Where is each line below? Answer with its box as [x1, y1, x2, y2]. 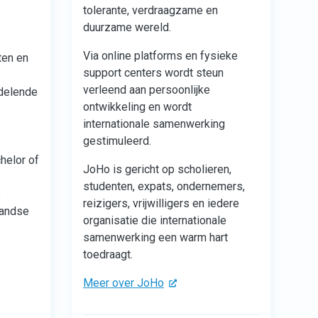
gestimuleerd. [83, 133, 151, 148]
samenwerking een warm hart [83, 230, 228, 244]
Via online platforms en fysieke [83, 48, 238, 62]
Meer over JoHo [83, 275, 164, 290]
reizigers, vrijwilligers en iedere [83, 196, 239, 210]
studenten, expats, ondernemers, [83, 179, 245, 193]
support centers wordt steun [83, 65, 224, 79]
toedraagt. [83, 247, 133, 261]
